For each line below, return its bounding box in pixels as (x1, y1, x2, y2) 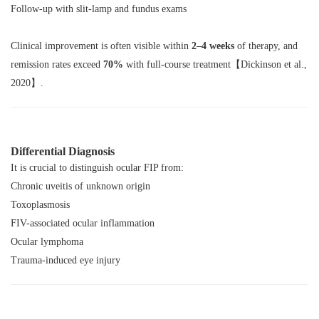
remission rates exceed (11, 58, 103, 70)
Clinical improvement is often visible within (11, 40, 192, 51)
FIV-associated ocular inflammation (11, 217, 155, 229)
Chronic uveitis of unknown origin (11, 180, 150, 192)
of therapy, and (234, 40, 298, 51)
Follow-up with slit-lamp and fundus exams (11, 3, 187, 14)
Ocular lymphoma (11, 236, 83, 247)
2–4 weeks (192, 40, 234, 51)
